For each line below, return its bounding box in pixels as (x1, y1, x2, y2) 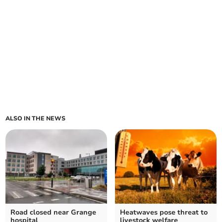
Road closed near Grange (10, 208, 97, 218)
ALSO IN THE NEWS (5, 114, 66, 123)
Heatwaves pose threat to (120, 208, 208, 218)
